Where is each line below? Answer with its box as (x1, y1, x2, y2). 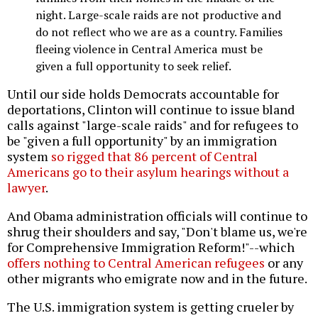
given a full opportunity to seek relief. (35, 57, 231, 74)
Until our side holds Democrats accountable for (7, 85, 279, 102)
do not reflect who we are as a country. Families (35, 23, 283, 40)
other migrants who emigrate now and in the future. (7, 270, 307, 287)
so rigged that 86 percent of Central (51, 148, 258, 165)
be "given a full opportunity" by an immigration (7, 132, 277, 149)
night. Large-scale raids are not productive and (35, 6, 281, 23)
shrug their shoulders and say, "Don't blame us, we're (7, 223, 307, 240)
